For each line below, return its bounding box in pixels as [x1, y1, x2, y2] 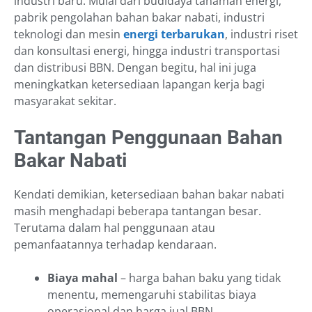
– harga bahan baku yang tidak [118, 270, 281, 286]
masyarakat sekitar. [14, 93, 116, 109]
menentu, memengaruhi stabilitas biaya [47, 287, 256, 303]
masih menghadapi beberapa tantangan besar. [14, 203, 261, 219]
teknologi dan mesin [14, 26, 123, 42]
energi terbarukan [123, 26, 225, 42]
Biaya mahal [47, 270, 118, 286]
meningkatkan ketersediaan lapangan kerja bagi [14, 77, 265, 93]
